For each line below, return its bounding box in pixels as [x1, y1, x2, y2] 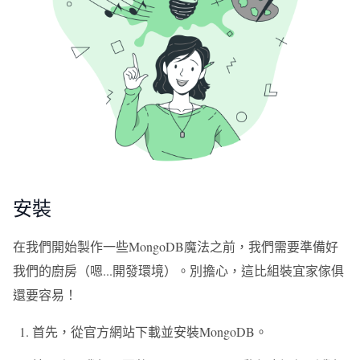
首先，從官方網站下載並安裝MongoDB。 [32, 323, 268, 340]
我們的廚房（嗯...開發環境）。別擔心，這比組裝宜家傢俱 [13, 262, 344, 279]
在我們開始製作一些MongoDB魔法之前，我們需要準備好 [13, 238, 338, 255]
